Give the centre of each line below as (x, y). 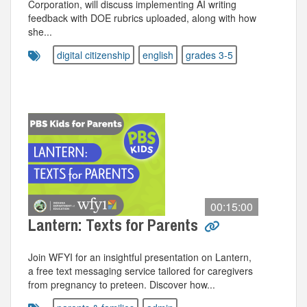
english (158, 55)
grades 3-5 (209, 55)
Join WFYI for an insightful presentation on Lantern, (140, 257)
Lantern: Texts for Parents (115, 225)
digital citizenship (94, 55)
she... (40, 32)
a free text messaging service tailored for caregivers (140, 271)
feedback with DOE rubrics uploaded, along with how (142, 18)
